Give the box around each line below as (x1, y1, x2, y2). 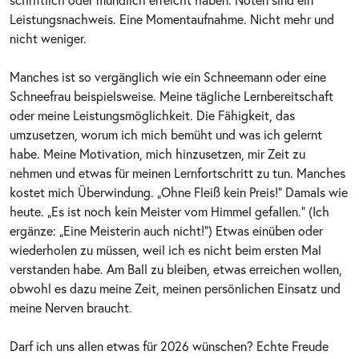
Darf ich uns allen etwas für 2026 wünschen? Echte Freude (10, 337, 329, 354)
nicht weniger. (10, 29, 87, 46)
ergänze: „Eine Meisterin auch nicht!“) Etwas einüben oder (10, 221, 323, 239)
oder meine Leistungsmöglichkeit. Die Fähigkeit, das (10, 106, 295, 123)
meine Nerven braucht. (10, 298, 132, 316)
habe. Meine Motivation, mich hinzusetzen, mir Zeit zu (10, 144, 305, 162)
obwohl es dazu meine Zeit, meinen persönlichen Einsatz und (10, 279, 341, 296)
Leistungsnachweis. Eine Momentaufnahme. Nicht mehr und (10, 10, 334, 27)
